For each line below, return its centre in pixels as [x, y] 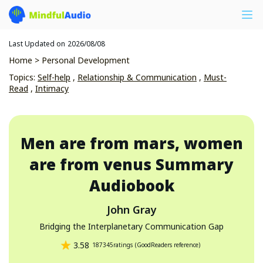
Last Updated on [37, 44]
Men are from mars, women [131, 143]
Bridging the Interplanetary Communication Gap [131, 226]
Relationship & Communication [137, 77]
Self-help [54, 77]
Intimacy [52, 88]
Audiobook [131, 186]
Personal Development [86, 60]
